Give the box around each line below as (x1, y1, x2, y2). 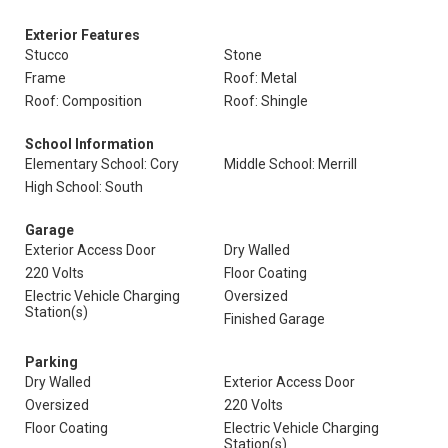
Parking (25, 354, 78, 370)
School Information (25, 136, 154, 152)
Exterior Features (25, 27, 140, 43)
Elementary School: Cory (25, 156, 179, 172)
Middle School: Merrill (224, 156, 357, 172)
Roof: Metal (224, 70, 297, 86)
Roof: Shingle (224, 93, 308, 109)
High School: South (25, 179, 143, 195)
